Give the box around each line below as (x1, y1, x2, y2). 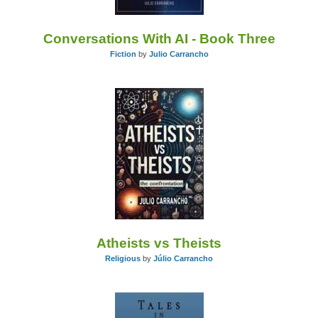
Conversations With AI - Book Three (43, 31, 275, 47)
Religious (105, 254, 141, 263)
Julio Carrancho (148, 50, 209, 59)
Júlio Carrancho (153, 254, 213, 263)
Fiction (109, 50, 136, 59)
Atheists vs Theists (97, 236, 221, 251)
